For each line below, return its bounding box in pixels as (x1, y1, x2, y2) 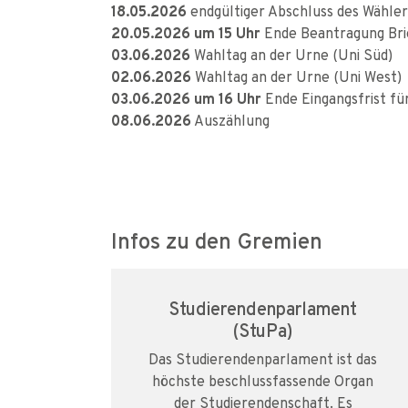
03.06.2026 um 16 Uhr (111, 88, 261, 108)
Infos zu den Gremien (111, 226, 322, 255)
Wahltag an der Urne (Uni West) (191, 66, 402, 87)
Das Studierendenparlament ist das (148, 349, 378, 369)
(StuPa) (233, 318, 293, 342)
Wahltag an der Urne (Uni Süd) (190, 45, 393, 65)
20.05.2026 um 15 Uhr (111, 23, 260, 43)
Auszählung (191, 110, 270, 130)
